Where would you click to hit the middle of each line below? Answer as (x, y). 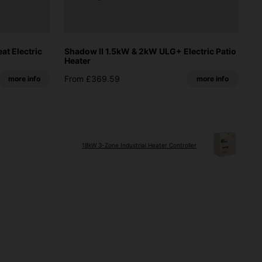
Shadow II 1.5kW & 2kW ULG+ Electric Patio (150, 51)
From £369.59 (92, 78)
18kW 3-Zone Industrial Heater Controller (139, 145)
